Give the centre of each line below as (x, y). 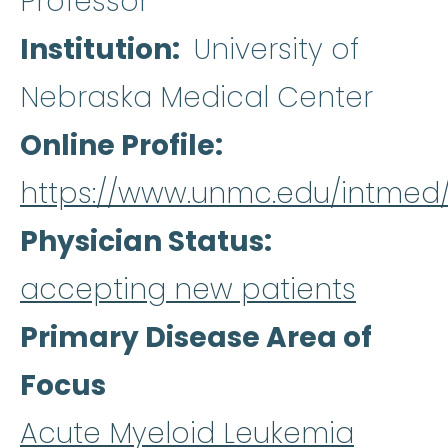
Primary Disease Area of (196, 337)
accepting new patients (188, 289)
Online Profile (117, 145)
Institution (96, 49)
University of (276, 49)
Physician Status (142, 241)
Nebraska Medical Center (196, 97)
